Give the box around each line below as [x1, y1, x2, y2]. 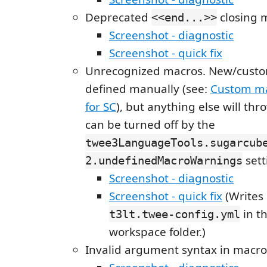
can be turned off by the [85, 117, 215, 133]
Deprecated [85, 10, 151, 26]
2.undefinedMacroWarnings [85, 154, 243, 167]
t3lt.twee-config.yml [109, 207, 240, 221]
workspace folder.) [109, 224, 206, 240]
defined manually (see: [85, 81, 210, 97]
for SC [85, 99, 116, 115]
